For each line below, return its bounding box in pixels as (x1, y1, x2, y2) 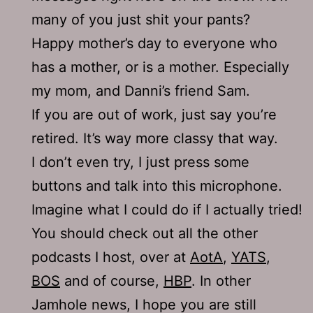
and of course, (60, 272, 163, 289)
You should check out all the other (31, 224, 258, 242)
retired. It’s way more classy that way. (31, 129, 278, 147)
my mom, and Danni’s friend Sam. (31, 82, 250, 99)
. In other (191, 272, 251, 289)
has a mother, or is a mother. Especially (31, 58, 289, 75)
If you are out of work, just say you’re (31, 105, 277, 123)
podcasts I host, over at (31, 248, 190, 265)
